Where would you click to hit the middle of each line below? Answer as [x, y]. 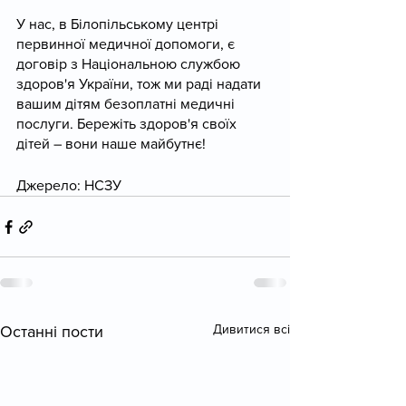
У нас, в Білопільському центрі [119, 24]
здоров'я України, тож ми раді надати [140, 84]
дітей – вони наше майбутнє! [111, 144]
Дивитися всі [251, 329]
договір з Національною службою [130, 64]
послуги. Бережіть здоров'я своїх [128, 124]
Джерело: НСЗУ [69, 185]
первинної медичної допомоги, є [127, 44]
